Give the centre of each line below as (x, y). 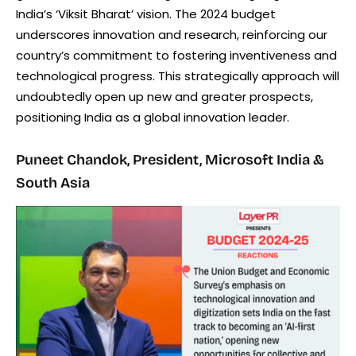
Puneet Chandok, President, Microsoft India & (170, 159)
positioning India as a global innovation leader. (153, 117)
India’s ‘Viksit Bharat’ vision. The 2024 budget (146, 14)
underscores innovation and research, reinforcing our (172, 34)
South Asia (53, 182)
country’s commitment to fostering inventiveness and (176, 55)
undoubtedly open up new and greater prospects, (164, 96)
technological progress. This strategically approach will (178, 75)
